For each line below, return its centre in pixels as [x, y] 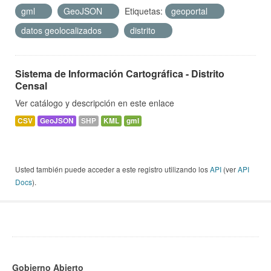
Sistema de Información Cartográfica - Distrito [120, 74]
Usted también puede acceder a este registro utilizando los [113, 169]
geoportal [191, 11]
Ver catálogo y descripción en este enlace [95, 103]
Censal [31, 86]
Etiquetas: [144, 11]
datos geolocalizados [63, 31]
